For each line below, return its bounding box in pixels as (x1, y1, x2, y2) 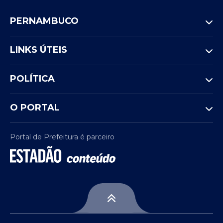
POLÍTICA (10, 73, 55, 84)
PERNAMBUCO (10, 15, 79, 26)
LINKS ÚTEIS (10, 44, 67, 55)
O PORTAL (10, 102, 60, 113)
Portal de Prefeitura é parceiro (10, 132, 114, 141)
